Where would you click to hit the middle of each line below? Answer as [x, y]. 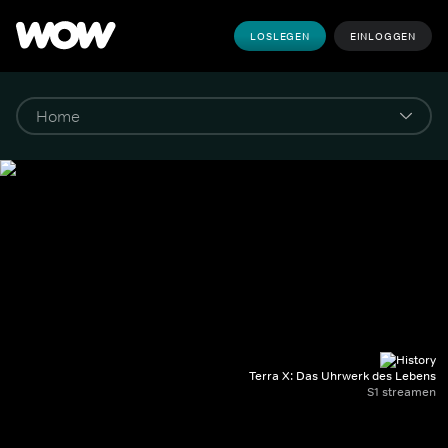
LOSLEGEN [280, 36]
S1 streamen [401, 392]
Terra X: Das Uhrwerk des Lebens [342, 376]
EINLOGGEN [382, 36]
